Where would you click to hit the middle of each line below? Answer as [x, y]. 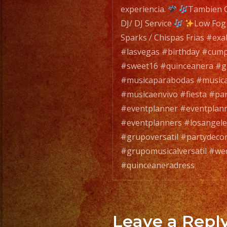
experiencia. [144, 9]
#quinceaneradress [158, 165]
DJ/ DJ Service [147, 23]
